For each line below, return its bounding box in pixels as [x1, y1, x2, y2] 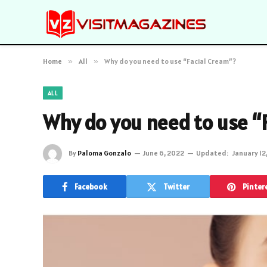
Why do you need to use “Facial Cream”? [104, 57, 236, 66]
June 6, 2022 [143, 148, 184, 157]
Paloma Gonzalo [77, 148, 131, 157]
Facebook [74, 181, 107, 192]
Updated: [196, 148, 228, 157]
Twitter [163, 181, 190, 192]
